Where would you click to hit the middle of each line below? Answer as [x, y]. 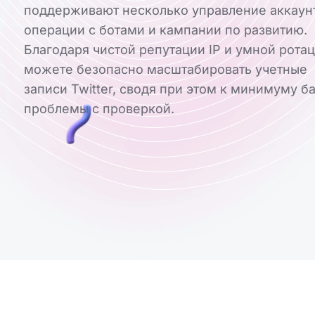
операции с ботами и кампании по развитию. [166, 30]
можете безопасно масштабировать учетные [166, 70]
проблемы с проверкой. [99, 109]
